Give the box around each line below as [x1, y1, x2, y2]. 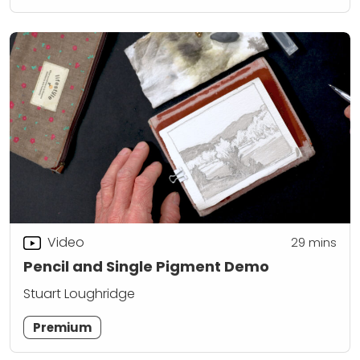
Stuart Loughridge [23, 284, 135, 303]
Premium [33, 318, 92, 336]
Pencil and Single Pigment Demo [23, 256, 269, 276]
